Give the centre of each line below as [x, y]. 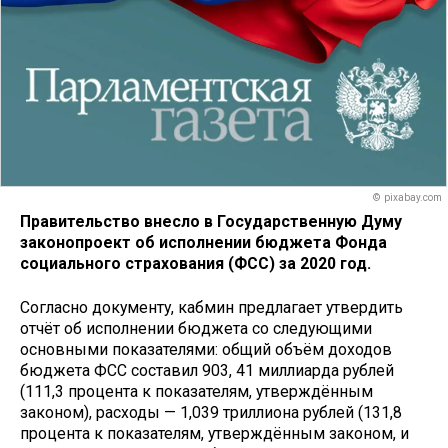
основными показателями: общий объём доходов [206, 350]
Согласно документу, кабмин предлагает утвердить [211, 308]
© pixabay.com [407, 198]
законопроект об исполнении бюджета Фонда [203, 242]
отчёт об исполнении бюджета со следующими [196, 329]
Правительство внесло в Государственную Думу [211, 221]
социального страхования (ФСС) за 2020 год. [197, 263]
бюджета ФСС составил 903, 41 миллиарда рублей [207, 371]
